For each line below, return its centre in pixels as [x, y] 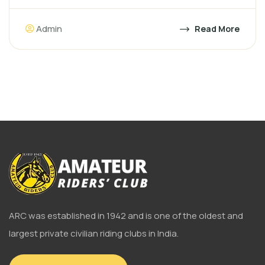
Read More [216, 29]
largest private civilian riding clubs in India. [94, 233]
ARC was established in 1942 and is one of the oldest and [126, 216]
